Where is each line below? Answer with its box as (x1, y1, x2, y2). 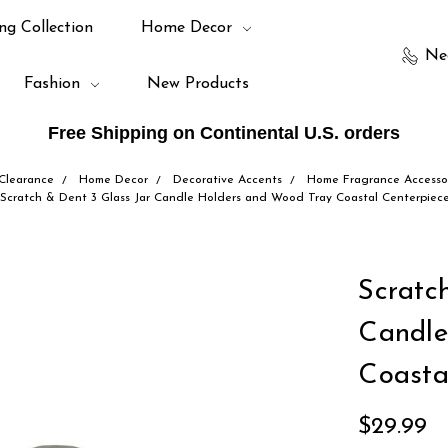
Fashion (23, 76, 85, 92)
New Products (146, 76, 249, 92)
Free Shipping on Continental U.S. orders (48, 123, 400, 143)
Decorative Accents (172, 174, 282, 186)
